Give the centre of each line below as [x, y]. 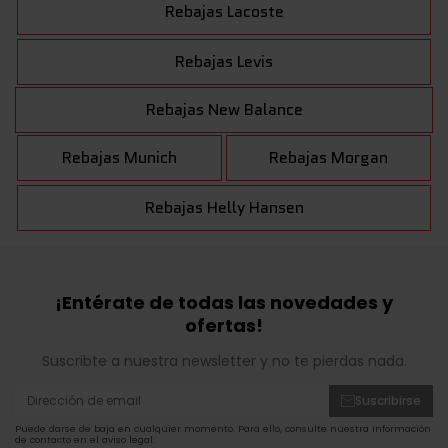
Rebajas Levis [224, 62]
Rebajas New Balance [224, 110]
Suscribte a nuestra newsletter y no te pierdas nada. [224, 361]
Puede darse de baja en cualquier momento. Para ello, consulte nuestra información [223, 429]
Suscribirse [388, 401]
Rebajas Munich [119, 158]
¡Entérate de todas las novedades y [224, 303]
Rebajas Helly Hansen [224, 208]
